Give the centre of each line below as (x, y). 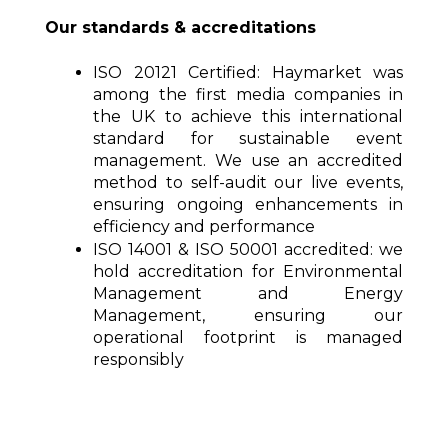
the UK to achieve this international (248, 116)
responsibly (138, 359)
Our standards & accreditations (183, 27)
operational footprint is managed (248, 337)
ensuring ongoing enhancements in (248, 204)
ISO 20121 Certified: (182, 72)
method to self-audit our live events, (248, 182)
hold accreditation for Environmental (248, 271)
